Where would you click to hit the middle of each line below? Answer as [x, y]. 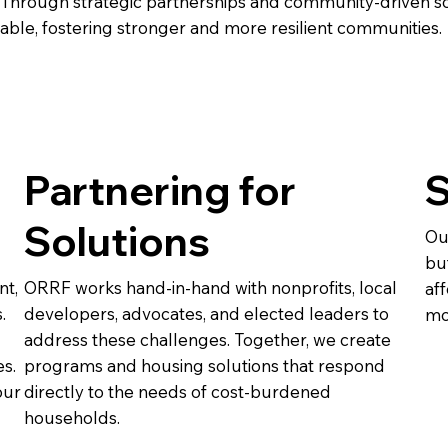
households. [71, 418]
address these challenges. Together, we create [207, 340]
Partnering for [159, 189]
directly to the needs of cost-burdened [177, 392]
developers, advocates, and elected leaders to [206, 314]
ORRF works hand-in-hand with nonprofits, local [210, 288]
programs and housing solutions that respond [204, 366]
